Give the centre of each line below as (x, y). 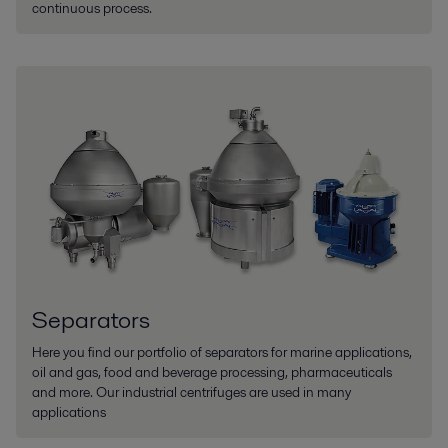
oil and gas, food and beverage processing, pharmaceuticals (212, 371)
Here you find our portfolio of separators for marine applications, (222, 351)
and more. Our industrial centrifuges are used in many (191, 391)
